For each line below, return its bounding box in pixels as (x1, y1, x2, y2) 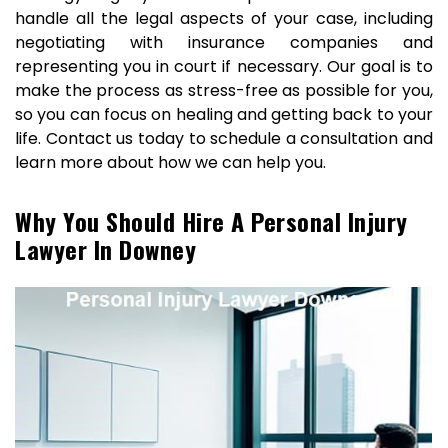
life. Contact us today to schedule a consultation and (15, 127, 433, 150)
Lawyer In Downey (15, 231, 196, 267)
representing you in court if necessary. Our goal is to (15, 55, 433, 78)
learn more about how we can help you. (15, 151, 326, 174)
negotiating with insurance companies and (15, 31, 433, 54)
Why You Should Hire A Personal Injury (15, 203, 408, 239)
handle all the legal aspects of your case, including (15, 7, 433, 30)
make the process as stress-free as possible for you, (15, 79, 433, 102)
